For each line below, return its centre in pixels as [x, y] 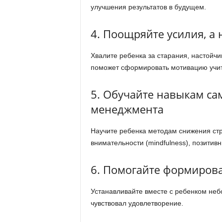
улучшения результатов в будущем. [148, 7]
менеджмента [127, 109]
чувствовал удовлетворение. [137, 203]
